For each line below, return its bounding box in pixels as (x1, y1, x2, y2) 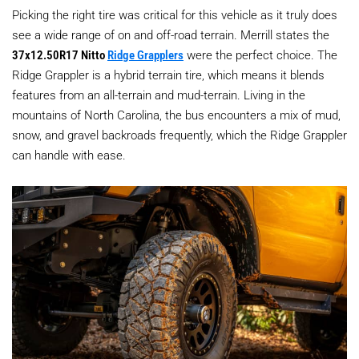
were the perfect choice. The (184, 46, 337, 63)
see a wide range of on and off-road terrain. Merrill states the (12, 26, 329, 43)
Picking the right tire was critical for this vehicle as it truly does (12, 6, 337, 23)
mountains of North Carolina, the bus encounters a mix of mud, (12, 107, 341, 123)
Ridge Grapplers (107, 46, 184, 63)
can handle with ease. (12, 147, 126, 163)
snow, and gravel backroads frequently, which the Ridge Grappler (12, 127, 347, 143)
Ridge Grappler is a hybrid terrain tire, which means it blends (12, 67, 325, 83)
